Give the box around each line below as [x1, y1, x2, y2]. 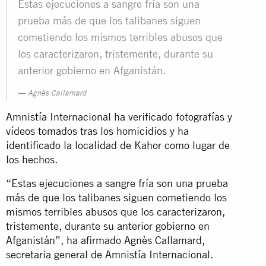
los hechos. [6, 153, 58, 166]
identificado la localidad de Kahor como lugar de [6, 138, 230, 151]
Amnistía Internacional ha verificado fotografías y [6, 110, 232, 123]
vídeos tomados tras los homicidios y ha [6, 124, 189, 137]
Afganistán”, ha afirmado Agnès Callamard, [6, 233, 205, 246]
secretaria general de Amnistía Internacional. [6, 248, 213, 261]
